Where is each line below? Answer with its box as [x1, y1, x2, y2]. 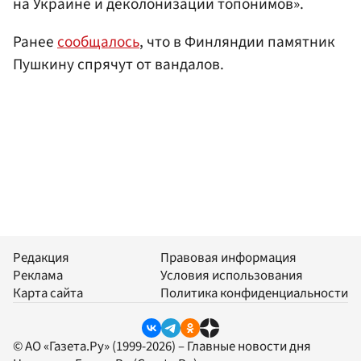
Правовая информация [160, 247, 297, 268]
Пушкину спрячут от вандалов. [13, 53, 224, 77]
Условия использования [160, 265, 303, 285]
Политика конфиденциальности [160, 283, 348, 303]
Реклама [13, 265, 63, 285]
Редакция [13, 247, 69, 268]
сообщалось [57, 31, 139, 54]
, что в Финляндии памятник [139, 31, 335, 54]
